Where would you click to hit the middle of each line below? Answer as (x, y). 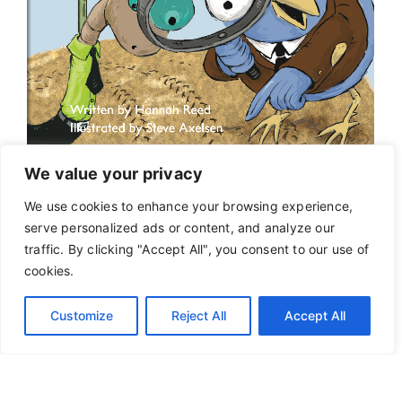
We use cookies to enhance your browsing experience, (189, 206)
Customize (81, 315)
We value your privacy (114, 174)
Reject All (198, 315)
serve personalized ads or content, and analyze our (180, 227)
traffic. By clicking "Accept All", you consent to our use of (197, 249)
